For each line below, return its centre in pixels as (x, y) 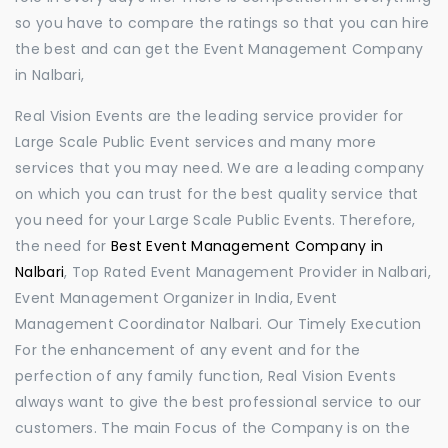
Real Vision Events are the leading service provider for (209, 116)
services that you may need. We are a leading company (220, 168)
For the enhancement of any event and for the (188, 350)
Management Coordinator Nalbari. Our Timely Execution (218, 324)
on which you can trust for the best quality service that (217, 194)
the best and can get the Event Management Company (219, 49)
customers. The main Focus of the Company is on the (212, 428)
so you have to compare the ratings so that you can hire (222, 23)
